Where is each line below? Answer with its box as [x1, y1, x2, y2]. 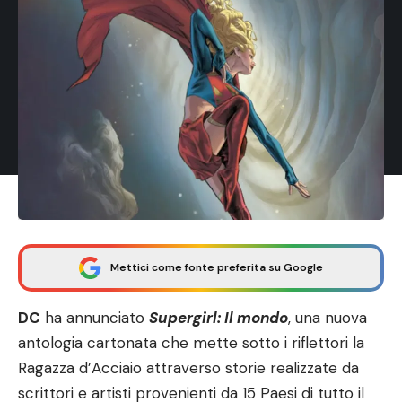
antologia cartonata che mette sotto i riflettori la [18, 333, 364, 354]
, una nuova [288, 308, 367, 328]
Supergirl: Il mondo [149, 308, 288, 328]
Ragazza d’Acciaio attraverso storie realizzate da [18, 358, 359, 379]
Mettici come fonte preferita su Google [110, 260, 323, 275]
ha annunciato [40, 308, 149, 328]
